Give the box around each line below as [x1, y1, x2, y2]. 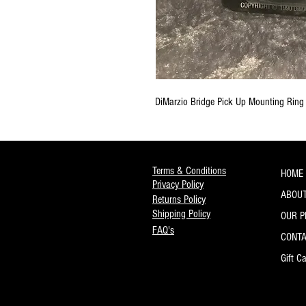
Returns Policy [152, 193, 206, 206]
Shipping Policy [152, 207, 210, 220]
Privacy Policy [152, 178, 204, 191]
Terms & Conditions [152, 164, 226, 177]
